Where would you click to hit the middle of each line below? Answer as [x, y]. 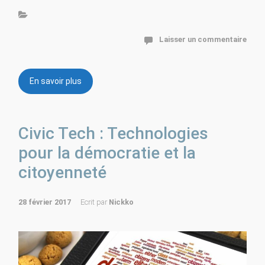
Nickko [121, 202]
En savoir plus [56, 81]
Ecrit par [95, 202]
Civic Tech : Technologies [113, 133]
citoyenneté [62, 172]
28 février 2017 [45, 202]
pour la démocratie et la [107, 153]
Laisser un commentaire [203, 39]
